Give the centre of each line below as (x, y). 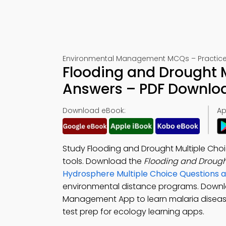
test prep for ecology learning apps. (133, 212)
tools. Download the (103, 161)
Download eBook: (94, 110)
